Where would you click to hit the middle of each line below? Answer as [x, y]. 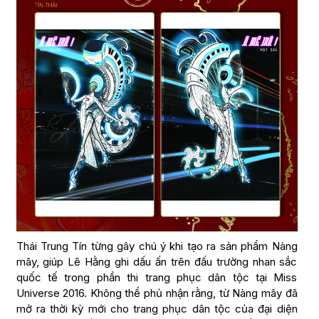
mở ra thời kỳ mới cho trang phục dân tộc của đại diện [157, 309]
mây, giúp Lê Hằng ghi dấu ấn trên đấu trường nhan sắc [157, 262]
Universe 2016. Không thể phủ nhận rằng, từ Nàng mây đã [157, 293]
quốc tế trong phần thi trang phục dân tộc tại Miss [157, 278]
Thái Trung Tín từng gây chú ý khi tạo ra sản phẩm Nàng [157, 246]
